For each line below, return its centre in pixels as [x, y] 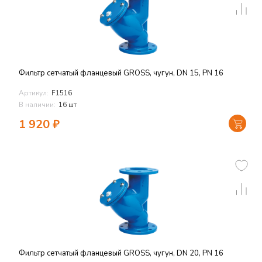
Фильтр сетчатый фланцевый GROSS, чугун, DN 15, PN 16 [121, 73]
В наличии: [37, 105]
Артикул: [34, 93]
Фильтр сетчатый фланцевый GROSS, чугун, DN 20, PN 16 [121, 253]
